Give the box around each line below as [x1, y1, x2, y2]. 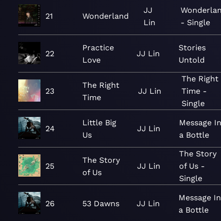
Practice [82, 42, 114, 52]
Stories [179, 42, 206, 52]
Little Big [82, 117, 116, 127]
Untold [179, 55, 205, 65]
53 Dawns [82, 199, 119, 208]
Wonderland [82, 11, 129, 21]
